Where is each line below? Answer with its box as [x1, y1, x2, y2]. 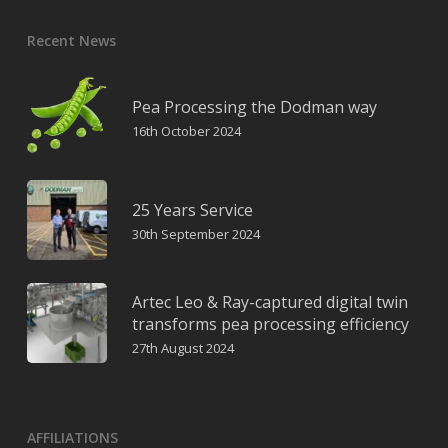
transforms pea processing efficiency [131, 312, 409, 335]
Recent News [26, 30, 116, 50]
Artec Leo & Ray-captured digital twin [131, 290, 408, 313]
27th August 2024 [131, 338, 234, 357]
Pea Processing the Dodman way [131, 95, 377, 118]
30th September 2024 [131, 224, 260, 243]
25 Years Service [131, 198, 253, 221]
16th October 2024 [131, 121, 241, 140]
